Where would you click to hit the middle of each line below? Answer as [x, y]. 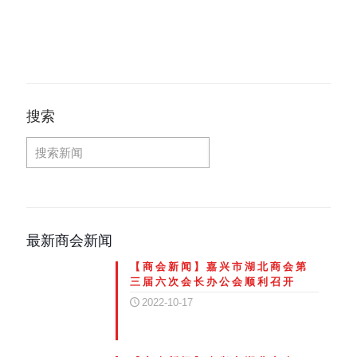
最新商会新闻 [69, 240]
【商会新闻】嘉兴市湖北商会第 [219, 266]
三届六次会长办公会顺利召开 [212, 281]
